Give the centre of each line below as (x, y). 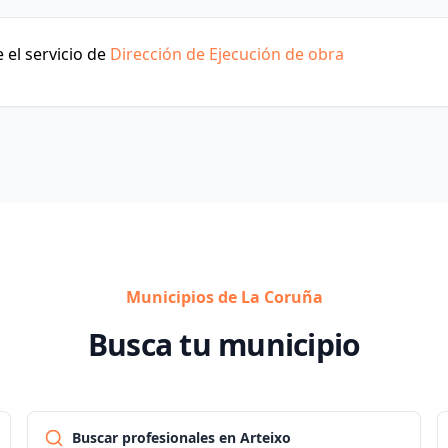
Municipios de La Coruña (224, 297)
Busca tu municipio (224, 344)
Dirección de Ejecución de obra (227, 54)
